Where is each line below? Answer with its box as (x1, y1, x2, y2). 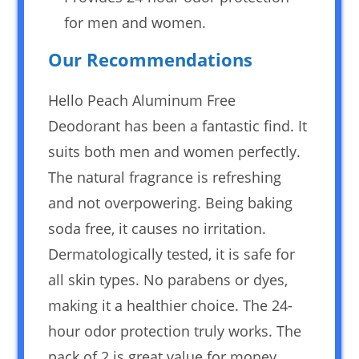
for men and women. (64, 12, 207, 32)
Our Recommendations (48, 46, 253, 71)
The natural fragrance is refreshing (48, 167, 282, 187)
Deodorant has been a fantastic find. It (48, 115, 308, 135)
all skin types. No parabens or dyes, (48, 269, 288, 289)
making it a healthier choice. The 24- (48, 295, 293, 315)
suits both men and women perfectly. (48, 141, 301, 161)
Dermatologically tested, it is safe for (48, 244, 296, 264)
